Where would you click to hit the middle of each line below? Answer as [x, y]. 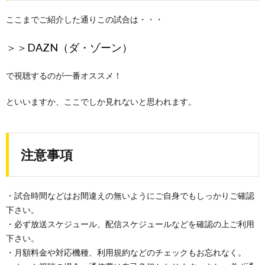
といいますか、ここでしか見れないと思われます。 [101, 101]
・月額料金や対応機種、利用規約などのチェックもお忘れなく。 [126, 252]
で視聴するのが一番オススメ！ [64, 75]
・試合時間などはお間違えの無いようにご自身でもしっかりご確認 [130, 195]
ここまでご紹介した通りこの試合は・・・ [85, 19]
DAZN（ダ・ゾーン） [80, 47]
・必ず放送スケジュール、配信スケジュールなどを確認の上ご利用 [130, 224]
